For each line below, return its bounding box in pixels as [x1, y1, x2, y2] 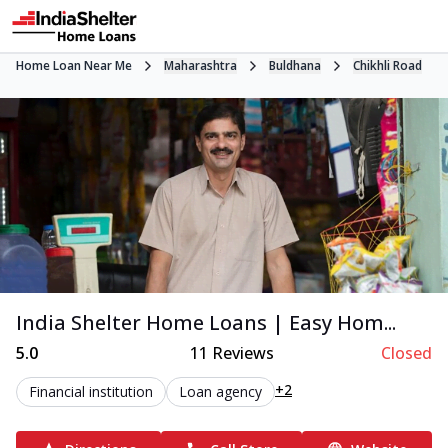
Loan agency [179, 381, 262, 401]
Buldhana [269, 57, 321, 74]
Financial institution [29, 381, 153, 401]
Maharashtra [164, 57, 237, 74]
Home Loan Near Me [16, 57, 132, 74]
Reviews [208, 341, 275, 364]
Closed [380, 341, 432, 364]
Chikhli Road [353, 57, 422, 74]
